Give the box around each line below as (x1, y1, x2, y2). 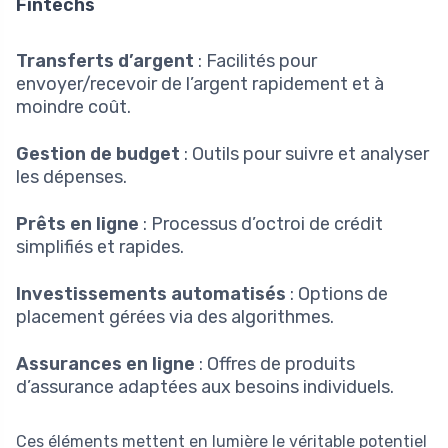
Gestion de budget (16, 142, 180, 165)
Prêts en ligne (16, 212, 139, 235)
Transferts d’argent (16, 49, 194, 72)
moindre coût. (16, 95, 131, 118)
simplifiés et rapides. (16, 235, 184, 258)
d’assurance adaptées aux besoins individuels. (16, 375, 394, 398)
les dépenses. (16, 165, 127, 188)
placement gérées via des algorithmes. (16, 305, 334, 328)
